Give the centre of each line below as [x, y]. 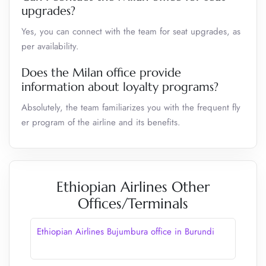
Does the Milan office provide [101, 73]
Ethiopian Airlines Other [133, 187]
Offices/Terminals [133, 204]
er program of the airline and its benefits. [101, 122]
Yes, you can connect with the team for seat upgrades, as [131, 31]
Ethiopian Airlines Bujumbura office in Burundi [126, 232]
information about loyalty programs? [120, 87]
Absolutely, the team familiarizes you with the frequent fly [131, 107]
